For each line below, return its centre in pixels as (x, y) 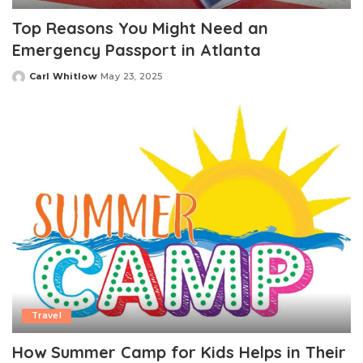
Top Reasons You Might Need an (140, 28)
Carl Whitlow (63, 77)
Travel (47, 315)
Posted (31, 82)
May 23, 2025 (132, 77)
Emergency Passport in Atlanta (137, 50)
